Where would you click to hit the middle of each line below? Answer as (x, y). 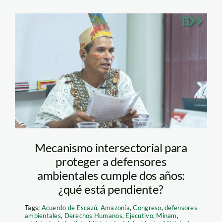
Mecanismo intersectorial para (111, 147)
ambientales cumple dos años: (111, 175)
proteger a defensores (111, 161)
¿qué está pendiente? (111, 189)
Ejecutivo (139, 215)
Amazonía (115, 207)
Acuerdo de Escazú (69, 207)
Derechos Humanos (93, 215)
